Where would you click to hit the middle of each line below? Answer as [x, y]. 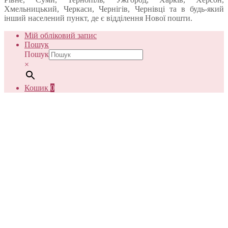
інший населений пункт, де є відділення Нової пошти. [98, 18]
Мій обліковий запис [61, 36]
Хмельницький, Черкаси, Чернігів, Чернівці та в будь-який [114, 9]
